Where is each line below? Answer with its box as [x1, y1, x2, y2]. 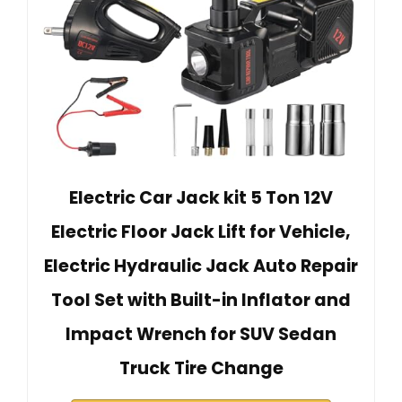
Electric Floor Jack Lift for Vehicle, [51, 220, 351, 245]
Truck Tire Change [118, 356, 284, 381]
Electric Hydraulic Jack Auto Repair [44, 254, 358, 279]
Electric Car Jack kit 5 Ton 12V [69, 186, 333, 211]
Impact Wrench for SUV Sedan [66, 322, 336, 347]
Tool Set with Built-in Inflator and [51, 288, 351, 313]
